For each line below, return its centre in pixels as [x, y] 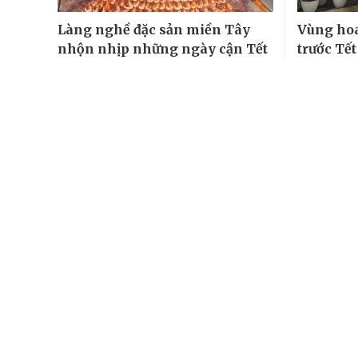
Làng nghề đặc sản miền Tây [154, 29]
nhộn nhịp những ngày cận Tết [163, 48]
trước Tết [326, 48]
